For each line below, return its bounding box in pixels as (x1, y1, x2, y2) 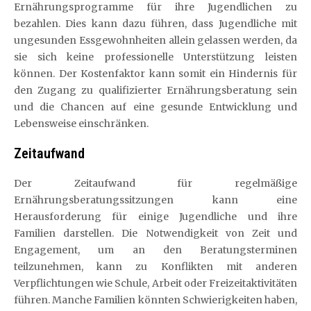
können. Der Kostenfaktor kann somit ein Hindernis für (14, 67, 297, 80)
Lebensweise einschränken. (14, 117, 149, 130)
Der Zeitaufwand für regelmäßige (14, 176, 297, 190)
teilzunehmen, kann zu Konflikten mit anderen (14, 260, 297, 273)
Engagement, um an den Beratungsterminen (14, 243, 297, 256)
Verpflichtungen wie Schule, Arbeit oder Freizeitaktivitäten (14, 276, 297, 289)
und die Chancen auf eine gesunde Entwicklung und (14, 100, 297, 113)
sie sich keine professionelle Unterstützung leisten (14, 50, 297, 63)
